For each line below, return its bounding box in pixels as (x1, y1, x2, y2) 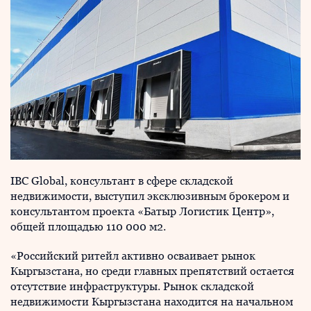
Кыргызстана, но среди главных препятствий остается (10, 264, 294, 278)
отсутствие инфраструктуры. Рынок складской (10, 280, 254, 294)
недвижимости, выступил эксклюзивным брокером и (10, 190, 289, 203)
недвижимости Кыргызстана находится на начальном (10, 295, 293, 309)
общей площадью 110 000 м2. (10, 220, 166, 234)
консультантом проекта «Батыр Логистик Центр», (10, 205, 274, 219)
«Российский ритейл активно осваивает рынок (10, 249, 255, 263)
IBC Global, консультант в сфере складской (10, 174, 233, 188)
